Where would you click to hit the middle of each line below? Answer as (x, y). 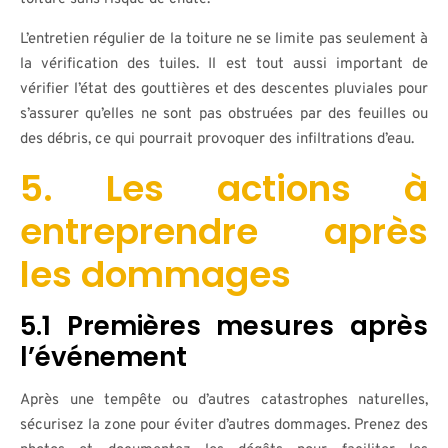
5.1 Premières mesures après (224, 326)
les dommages (155, 274)
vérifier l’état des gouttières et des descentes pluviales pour (224, 89)
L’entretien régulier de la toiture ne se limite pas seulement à (224, 39)
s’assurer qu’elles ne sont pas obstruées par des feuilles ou (224, 114)
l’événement (103, 357)
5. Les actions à (224, 188)
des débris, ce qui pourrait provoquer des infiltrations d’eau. (217, 139)
